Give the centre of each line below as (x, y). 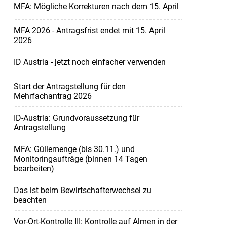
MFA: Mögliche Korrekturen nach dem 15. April (96, 6)
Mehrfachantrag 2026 (52, 96)
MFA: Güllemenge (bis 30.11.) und (74, 149)
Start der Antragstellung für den (69, 86)
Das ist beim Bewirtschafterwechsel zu (82, 190)
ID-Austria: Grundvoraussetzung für (76, 118)
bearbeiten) (34, 168)
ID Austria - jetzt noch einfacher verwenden (89, 62)
